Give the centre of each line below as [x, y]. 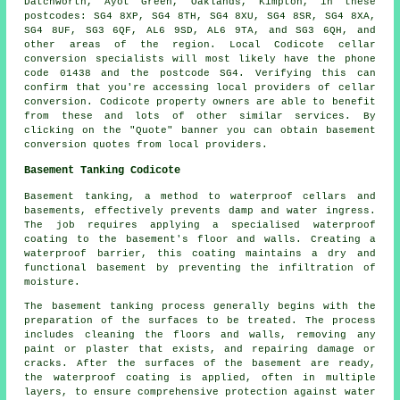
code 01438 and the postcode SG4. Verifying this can [200, 74]
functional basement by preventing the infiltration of [200, 268]
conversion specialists [94, 59]
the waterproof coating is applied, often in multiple [200, 378]
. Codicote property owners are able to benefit [231, 102]
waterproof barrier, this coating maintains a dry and [200, 254]
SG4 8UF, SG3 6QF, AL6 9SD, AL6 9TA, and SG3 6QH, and [200, 31]
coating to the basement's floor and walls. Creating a [200, 240]
